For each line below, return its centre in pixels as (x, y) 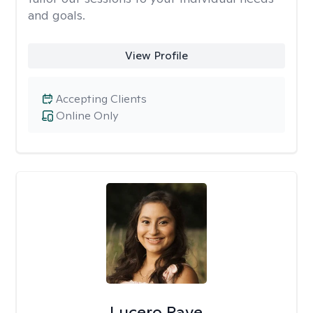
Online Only (87, 116)
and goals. (57, 15)
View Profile (156, 56)
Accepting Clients (101, 99)
